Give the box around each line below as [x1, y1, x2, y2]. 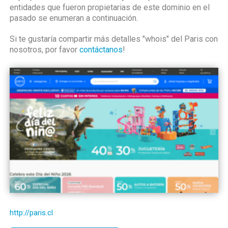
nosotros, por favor [10, 45, 79, 54]
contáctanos [79, 45, 123, 54]
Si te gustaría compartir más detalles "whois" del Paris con [10, 34, 218, 44]
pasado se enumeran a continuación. [10, 13, 138, 23]
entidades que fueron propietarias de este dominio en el [10, 3, 210, 12]
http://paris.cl [10, 208, 53, 217]
